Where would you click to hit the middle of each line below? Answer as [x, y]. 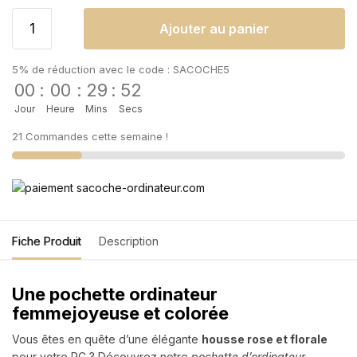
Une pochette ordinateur [115, 294]
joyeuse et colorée [150, 313]
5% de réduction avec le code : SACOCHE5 [121, 69]
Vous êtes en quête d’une [80, 339]
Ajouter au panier [214, 28]
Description [129, 241]
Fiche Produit [47, 241]
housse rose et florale [265, 339]
